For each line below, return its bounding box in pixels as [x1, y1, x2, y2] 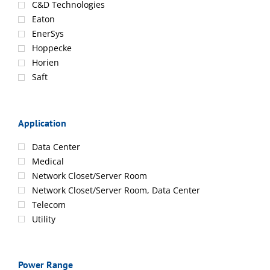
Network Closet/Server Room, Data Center [32, 184, 200, 196]
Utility [32, 213, 55, 225]
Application [18, 116, 66, 129]
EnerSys [32, 28, 64, 40]
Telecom [32, 199, 66, 211]
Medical [32, 155, 64, 168]
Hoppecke [32, 42, 72, 54]
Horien [32, 57, 59, 69]
